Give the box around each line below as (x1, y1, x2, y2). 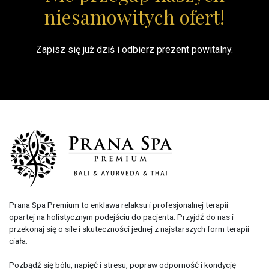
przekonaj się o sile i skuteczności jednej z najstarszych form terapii (9, 224, 249, 234)
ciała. (9, 236, 28, 246)
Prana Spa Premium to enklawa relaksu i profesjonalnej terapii (9, 200, 228, 210)
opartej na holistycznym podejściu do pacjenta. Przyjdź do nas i (9, 212, 234, 222)
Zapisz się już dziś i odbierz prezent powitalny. (36, 44, 233, 56)
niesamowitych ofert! (44, 4, 225, 30)
